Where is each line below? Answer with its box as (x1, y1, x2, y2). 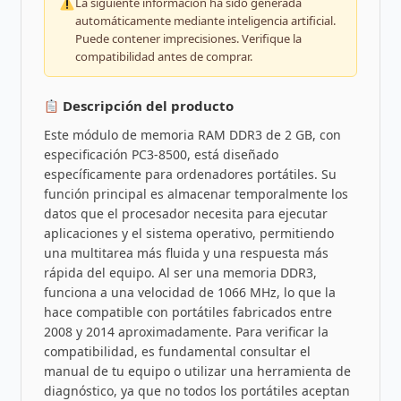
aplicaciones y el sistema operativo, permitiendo (43, 225, 334, 243)
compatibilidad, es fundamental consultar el (43, 343, 311, 361)
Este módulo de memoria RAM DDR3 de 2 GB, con (43, 126, 341, 144)
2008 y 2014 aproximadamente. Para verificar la (43, 323, 328, 341)
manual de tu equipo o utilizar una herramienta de (43, 363, 351, 380)
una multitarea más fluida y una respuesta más (43, 244, 328, 262)
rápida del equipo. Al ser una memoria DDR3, (43, 264, 317, 282)
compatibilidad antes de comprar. (74, 48, 252, 65)
